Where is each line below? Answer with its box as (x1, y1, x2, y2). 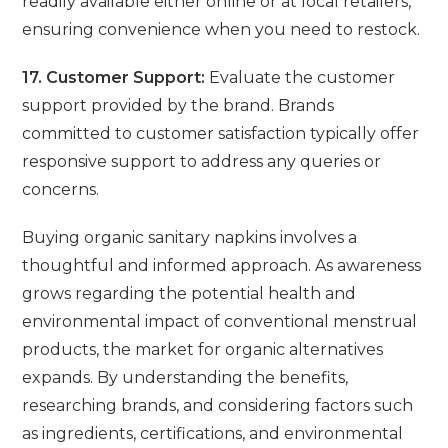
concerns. (22, 180, 100, 200)
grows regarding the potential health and (22, 284, 357, 304)
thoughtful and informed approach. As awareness (22, 256, 422, 276)
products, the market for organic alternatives (22, 340, 384, 360)
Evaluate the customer (205, 68, 396, 88)
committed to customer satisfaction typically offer (22, 124, 420, 144)
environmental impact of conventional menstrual (22, 312, 418, 332)
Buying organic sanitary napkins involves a (22, 228, 358, 248)
